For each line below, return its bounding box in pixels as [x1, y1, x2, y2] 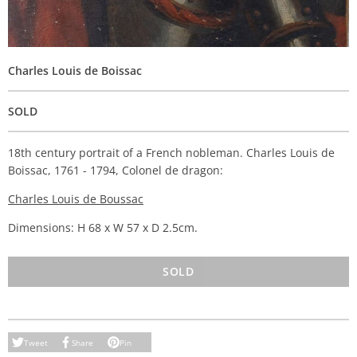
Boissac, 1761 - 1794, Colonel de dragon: [8, 163, 223, 178]
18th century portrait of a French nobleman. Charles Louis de [8, 145, 335, 160]
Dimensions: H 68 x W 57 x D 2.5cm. [8, 220, 198, 235]
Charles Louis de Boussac [8, 191, 143, 206]
